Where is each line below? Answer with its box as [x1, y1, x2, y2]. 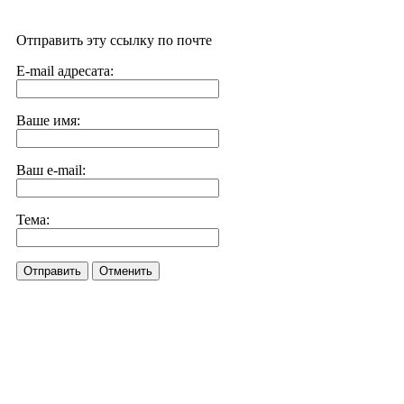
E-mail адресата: [16, 63, 114, 78]
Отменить [99, 264, 152, 278]
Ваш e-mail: [16, 162, 86, 178]
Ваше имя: [16, 113, 80, 128]
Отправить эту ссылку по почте [16, 32, 212, 48]
